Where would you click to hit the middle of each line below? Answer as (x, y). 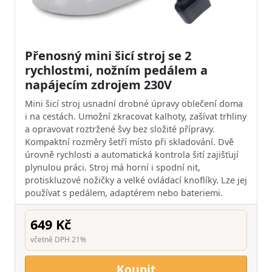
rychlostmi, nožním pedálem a (116, 70)
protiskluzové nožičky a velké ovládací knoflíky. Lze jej (136, 180)
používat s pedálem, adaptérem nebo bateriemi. (124, 193)
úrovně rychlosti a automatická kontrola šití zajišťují (132, 155)
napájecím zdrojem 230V (98, 85)
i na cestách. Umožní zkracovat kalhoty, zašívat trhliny (136, 116)
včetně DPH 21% (58, 240)
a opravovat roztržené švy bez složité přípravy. (120, 129)
